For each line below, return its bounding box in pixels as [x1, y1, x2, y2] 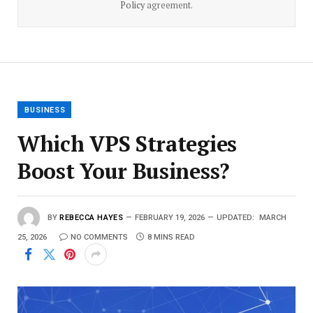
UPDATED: [217, 212, 255, 222]
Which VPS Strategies [17, 129, 237, 159]
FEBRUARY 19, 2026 [135, 212, 205, 222]
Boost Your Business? [17, 156, 230, 186]
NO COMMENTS [71, 233, 128, 242]
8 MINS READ [147, 233, 195, 242]
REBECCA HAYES [59, 212, 124, 222]
